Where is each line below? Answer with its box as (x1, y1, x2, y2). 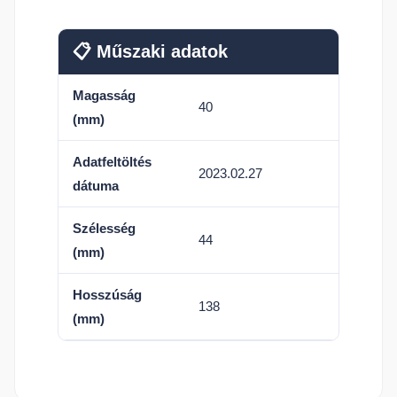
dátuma (73, 178, 119, 193)
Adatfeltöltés (73, 154, 152, 169)
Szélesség (73, 221, 136, 236)
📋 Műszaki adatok (73, 42, 228, 61)
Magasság (73, 88, 136, 103)
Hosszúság (73, 287, 142, 302)
